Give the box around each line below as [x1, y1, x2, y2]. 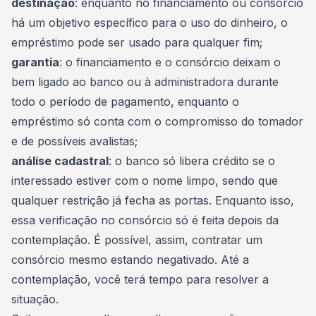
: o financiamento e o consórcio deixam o [59, 55, 281, 69]
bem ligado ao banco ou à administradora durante [11, 75, 279, 89]
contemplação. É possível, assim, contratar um [11, 233, 262, 247]
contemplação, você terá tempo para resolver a [11, 272, 269, 286]
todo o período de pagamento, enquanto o [11, 95, 239, 109]
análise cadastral [11, 154, 109, 168]
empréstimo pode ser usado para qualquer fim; [11, 35, 262, 49]
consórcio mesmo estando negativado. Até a [11, 253, 249, 267]
